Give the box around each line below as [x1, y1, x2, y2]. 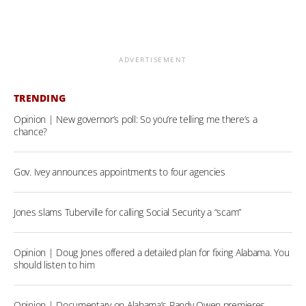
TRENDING [14, 91, 66, 105]
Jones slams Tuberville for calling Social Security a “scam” [14, 205, 242, 219]
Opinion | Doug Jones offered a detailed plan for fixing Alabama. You [14, 245, 290, 259]
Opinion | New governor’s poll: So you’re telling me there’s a [14, 112, 258, 126]
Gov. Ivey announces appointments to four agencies [14, 165, 225, 178]
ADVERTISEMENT [119, 54, 187, 64]
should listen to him [14, 258, 95, 271]
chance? [14, 124, 47, 138]
